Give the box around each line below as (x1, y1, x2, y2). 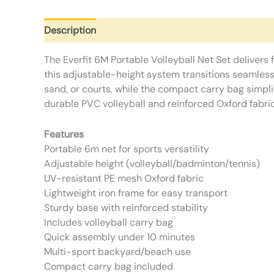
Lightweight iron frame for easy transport (44, 186, 228, 199)
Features (44, 127, 84, 141)
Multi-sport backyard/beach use (44, 245, 191, 258)
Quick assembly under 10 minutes (44, 230, 195, 243)
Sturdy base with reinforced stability (44, 201, 208, 214)
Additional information (108, 24, 209, 37)
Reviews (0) (221, 24, 273, 37)
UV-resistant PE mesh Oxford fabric (44, 171, 204, 185)
